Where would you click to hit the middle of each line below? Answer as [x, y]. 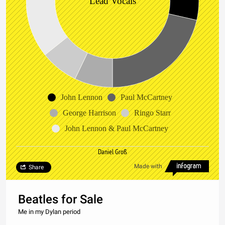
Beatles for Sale [61, 199]
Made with [148, 166]
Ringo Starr [152, 113]
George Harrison [89, 113]
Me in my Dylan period [49, 211]
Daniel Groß [113, 151]
